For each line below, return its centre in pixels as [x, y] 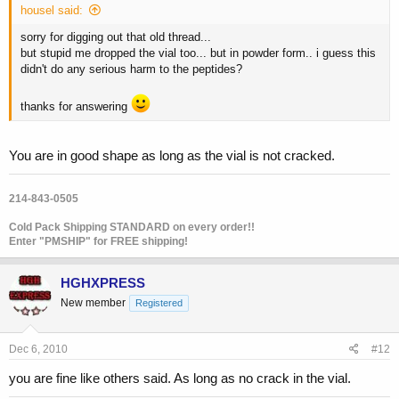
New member [93, 303]
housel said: [52, 10]
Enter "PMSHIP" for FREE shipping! [98, 242]
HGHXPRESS [103, 283]
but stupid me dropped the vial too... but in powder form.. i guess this [198, 53]
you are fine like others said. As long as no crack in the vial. [180, 378]
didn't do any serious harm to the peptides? [131, 69]
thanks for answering [76, 106]
